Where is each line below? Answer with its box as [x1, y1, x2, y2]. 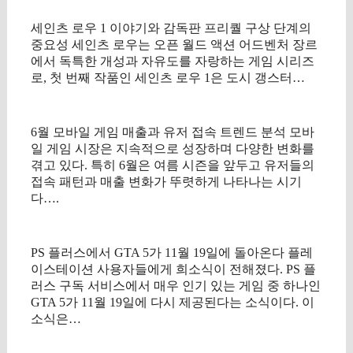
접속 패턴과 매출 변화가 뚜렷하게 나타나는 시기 [31, 175, 302, 189]
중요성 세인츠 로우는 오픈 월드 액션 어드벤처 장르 [31, 38, 318, 52]
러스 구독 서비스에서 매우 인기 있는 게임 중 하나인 [31, 279, 321, 293]
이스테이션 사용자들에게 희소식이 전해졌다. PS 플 [31, 262, 316, 277]
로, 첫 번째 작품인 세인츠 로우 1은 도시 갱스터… [31, 71, 305, 85]
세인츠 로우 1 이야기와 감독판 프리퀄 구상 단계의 [31, 21, 311, 35]
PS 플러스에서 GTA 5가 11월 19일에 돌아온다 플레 [31, 246, 313, 260]
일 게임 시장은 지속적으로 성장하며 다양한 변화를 [31, 142, 314, 156]
